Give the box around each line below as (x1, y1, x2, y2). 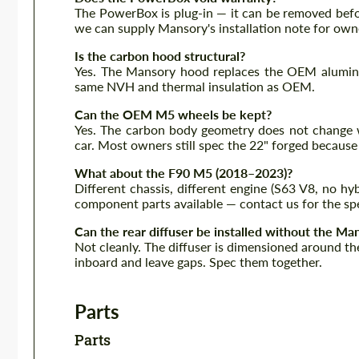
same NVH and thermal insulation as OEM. (75, 79, 315, 94)
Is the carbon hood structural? (75, 48, 245, 63)
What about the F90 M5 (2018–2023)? (75, 165, 292, 180)
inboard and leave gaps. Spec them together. (75, 254, 322, 269)
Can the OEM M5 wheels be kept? (75, 107, 272, 122)
